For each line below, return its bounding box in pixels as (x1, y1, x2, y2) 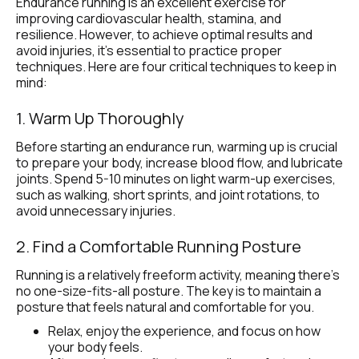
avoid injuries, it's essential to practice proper (16, 42, 282, 60)
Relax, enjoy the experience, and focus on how (48, 322, 321, 341)
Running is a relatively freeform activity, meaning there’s (16, 266, 340, 284)
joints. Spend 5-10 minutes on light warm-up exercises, (16, 170, 336, 188)
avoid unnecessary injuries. (16, 202, 175, 220)
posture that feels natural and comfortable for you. (16, 298, 314, 317)
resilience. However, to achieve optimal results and (16, 26, 313, 44)
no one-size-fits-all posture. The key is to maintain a (16, 282, 321, 301)
